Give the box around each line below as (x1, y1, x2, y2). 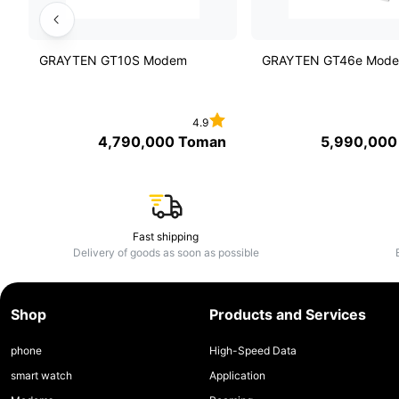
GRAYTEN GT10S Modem (39, 53, 187, 69)
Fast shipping (133, 230, 199, 244)
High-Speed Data (208, 344, 297, 358)
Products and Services (208, 305, 366, 324)
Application (208, 369, 265, 383)
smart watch (11, 369, 72, 383)
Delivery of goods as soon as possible (72, 246, 259, 260)
